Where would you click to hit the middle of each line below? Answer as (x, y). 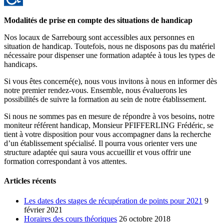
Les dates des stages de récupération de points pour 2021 (113, 200)
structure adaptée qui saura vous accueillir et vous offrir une (97, 152)
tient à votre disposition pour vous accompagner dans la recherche (107, 134)
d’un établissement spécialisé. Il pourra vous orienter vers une (100, 143)
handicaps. (21, 64)
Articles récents (30, 181)
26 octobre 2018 (145, 218)
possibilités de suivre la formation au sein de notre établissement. (105, 99)
